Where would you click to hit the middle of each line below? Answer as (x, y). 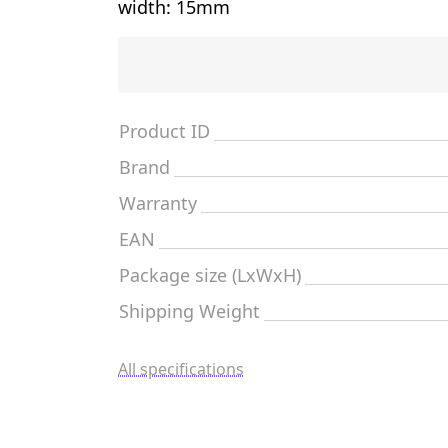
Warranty (158, 203)
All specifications (181, 369)
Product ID (164, 131)
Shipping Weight (189, 311)
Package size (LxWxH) (210, 275)
